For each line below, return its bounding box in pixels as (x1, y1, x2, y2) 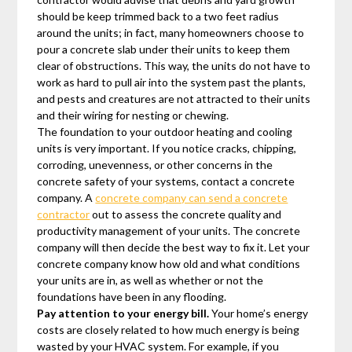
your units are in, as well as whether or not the (37, 273, 264, 287)
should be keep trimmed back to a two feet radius (37, 9, 280, 23)
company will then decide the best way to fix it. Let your (37, 240, 310, 254)
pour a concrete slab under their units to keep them (37, 42, 291, 56)
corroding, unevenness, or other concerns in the (37, 157, 273, 171)
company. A (37, 190, 96, 204)
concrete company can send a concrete (95, 190, 288, 204)
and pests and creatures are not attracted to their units (37, 91, 311, 105)
